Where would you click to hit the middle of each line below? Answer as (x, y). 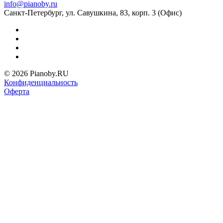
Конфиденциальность (41, 83)
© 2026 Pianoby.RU (36, 74)
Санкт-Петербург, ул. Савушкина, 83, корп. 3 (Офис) (93, 13)
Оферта (17, 92)
